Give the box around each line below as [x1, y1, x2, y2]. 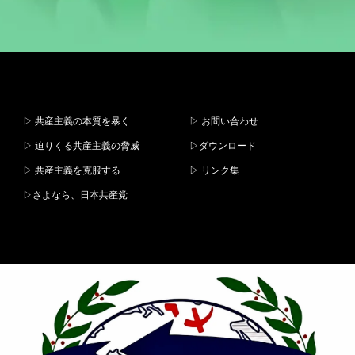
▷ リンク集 [189, 165, 239, 176]
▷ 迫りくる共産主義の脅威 [23, 140, 139, 151]
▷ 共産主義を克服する [23, 165, 130, 176]
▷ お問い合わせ [189, 116, 258, 127]
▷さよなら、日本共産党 [23, 189, 128, 200]
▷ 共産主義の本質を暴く [23, 116, 130, 127]
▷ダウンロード [189, 140, 256, 151]
